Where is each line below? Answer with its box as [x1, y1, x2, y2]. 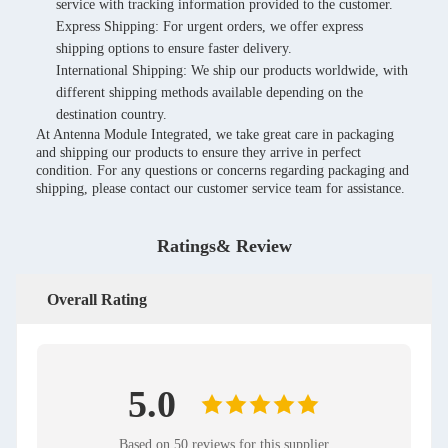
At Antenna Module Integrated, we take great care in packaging [36, 127, 394, 142]
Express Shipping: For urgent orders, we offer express [56, 19, 363, 34]
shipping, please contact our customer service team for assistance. [36, 181, 405, 196]
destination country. [56, 107, 167, 122]
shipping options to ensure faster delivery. [56, 41, 292, 56]
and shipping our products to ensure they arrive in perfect [36, 145, 361, 160]
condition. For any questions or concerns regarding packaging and [36, 163, 409, 178]
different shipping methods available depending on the [56, 85, 363, 100]
